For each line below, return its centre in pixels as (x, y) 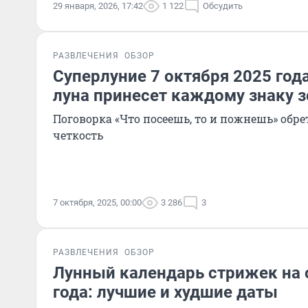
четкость (78, 135)
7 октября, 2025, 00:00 (97, 202)
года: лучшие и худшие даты (165, 292)
